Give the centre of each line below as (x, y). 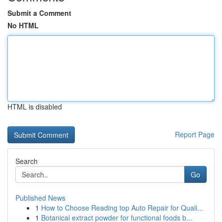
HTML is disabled (35, 107)
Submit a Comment (39, 13)
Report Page (195, 134)
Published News (40, 198)
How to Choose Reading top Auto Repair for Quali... (122, 208)
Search (27, 161)
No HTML (23, 25)
